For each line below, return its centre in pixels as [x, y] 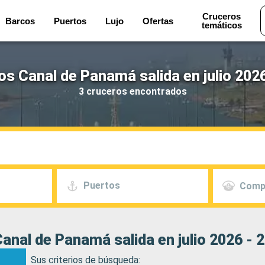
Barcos [20, 21]
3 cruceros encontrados [132, 91]
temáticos [222, 25]
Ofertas [158, 21]
